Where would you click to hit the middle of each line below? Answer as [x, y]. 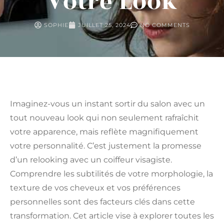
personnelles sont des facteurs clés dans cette [102, 202]
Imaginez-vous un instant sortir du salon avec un [107, 104]
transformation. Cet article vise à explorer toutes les [112, 216]
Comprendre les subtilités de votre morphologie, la [111, 174]
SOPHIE [56, 25]
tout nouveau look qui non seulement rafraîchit [104, 118]
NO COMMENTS [165, 25]
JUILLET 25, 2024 [104, 25]
